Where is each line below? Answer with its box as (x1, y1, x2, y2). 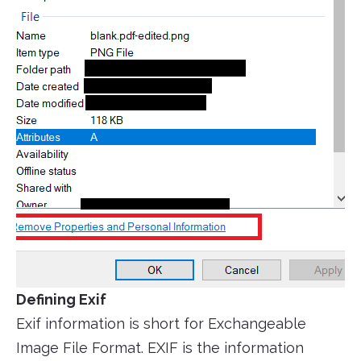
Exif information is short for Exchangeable (16, 315, 306, 333)
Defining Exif (16, 291, 106, 309)
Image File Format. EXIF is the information (16, 339, 304, 357)
